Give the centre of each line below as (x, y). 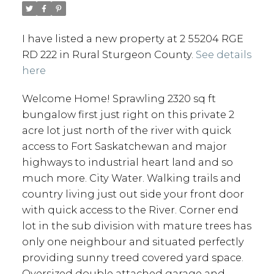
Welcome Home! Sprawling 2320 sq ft (119, 98)
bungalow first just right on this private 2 (128, 114)
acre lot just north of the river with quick (126, 130)
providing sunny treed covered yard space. (132, 257)
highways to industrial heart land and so (127, 162)
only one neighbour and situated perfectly (133, 241)
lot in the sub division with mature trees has (136, 225)
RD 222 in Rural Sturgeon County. (109, 54)
